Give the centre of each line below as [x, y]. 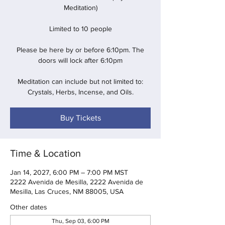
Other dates [29, 207]
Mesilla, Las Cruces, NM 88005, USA [67, 192]
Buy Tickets [80, 118]
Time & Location [45, 153]
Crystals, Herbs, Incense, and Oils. [80, 92]
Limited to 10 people [80, 29]
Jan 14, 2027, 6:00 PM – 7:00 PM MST [69, 173]
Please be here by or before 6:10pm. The [80, 50]
